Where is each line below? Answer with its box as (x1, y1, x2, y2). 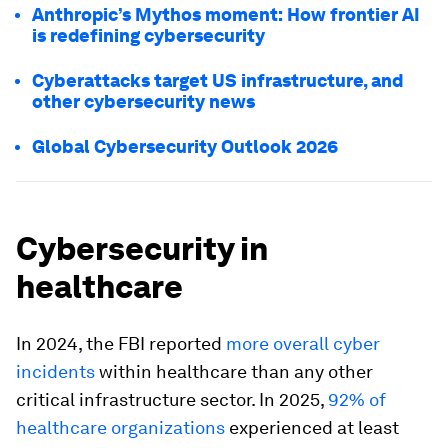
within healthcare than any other (95, 361, 373, 382)
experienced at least (225, 417, 399, 438)
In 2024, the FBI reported (16, 333, 226, 354)
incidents (16, 361, 95, 382)
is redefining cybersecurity (32, 25, 265, 46)
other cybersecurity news (32, 91, 255, 112)
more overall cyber (226, 333, 380, 354)
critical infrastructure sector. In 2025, (16, 389, 328, 410)
